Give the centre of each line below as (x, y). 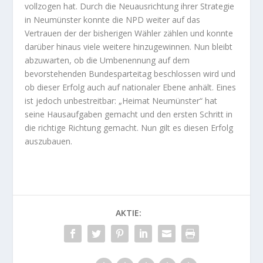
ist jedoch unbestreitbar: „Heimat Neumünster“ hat (121, 101)
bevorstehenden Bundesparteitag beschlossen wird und (130, 74)
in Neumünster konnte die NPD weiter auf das (113, 20)
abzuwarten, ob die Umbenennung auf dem (107, 60)
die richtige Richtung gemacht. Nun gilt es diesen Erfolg (129, 128)
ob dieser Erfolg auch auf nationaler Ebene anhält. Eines (131, 87)
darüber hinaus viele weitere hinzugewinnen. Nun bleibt (129, 47)
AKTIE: (129, 213)
